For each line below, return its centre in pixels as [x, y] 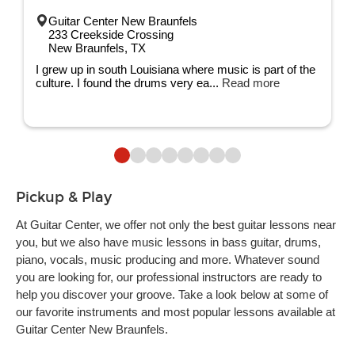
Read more [251, 83]
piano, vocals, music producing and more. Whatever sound [168, 260]
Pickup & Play [64, 197]
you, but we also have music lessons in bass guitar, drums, [168, 242]
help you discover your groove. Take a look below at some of [172, 294]
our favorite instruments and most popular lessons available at [176, 312]
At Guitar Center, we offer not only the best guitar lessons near [176, 225]
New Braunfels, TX [97, 48]
